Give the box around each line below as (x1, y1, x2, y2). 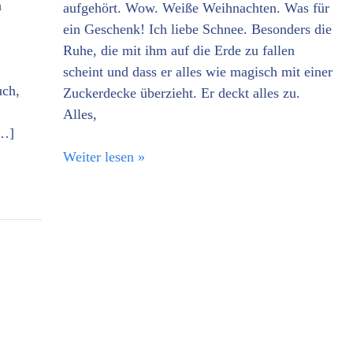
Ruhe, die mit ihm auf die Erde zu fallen (63, 42, 295, 58)
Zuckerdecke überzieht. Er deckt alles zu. (63, 84, 300, 101)
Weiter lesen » (63, 148, 145, 165)
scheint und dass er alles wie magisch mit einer (63, 63, 333, 80)
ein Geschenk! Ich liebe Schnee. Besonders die (63, 20, 332, 37)
